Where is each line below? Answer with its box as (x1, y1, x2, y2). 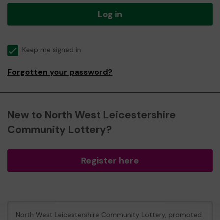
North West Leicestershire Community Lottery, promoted (16, 210, 202, 219)
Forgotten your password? (7, 67, 112, 77)
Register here (81, 155, 139, 166)
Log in (98, 8, 122, 20)
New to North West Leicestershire (7, 108, 176, 122)
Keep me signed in (22, 46, 81, 54)
